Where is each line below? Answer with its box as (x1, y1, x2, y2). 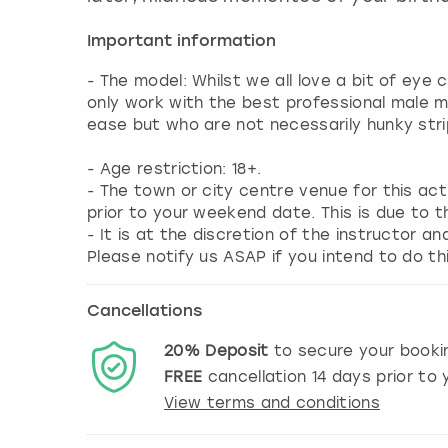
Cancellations (87, 303, 202, 320)
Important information (87, 33, 276, 50)
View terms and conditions (164, 393, 380, 412)
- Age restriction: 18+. (87, 159, 262, 178)
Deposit (205, 341, 269, 360)
